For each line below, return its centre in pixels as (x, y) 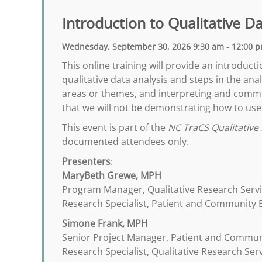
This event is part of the (115, 127)
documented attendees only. (125, 142)
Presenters (86, 161)
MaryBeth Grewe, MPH (112, 175)
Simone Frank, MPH (105, 223)
